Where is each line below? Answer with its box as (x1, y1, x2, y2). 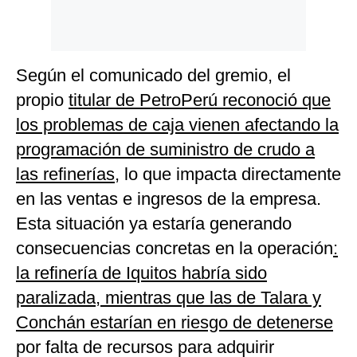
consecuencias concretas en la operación (16, 238, 333, 259)
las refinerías (16, 164, 115, 185)
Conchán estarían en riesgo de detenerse (16, 312, 333, 333)
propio (16, 90, 69, 111)
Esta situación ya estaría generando (16, 214, 292, 234)
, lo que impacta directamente (115, 164, 341, 185)
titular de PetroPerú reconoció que (69, 90, 331, 111)
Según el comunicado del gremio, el (16, 65, 291, 86)
